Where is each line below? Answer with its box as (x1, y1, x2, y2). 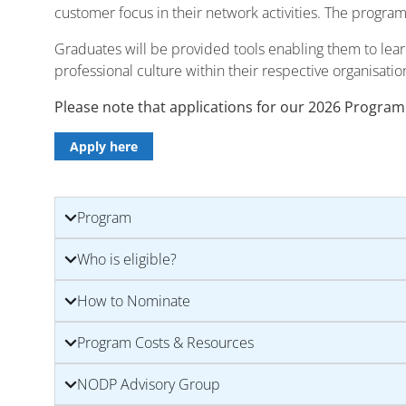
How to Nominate (77, 291, 190, 312)
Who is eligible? (77, 249, 177, 270)
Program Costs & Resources (77, 333, 254, 353)
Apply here (70, 138, 138, 156)
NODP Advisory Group (77, 374, 220, 395)
